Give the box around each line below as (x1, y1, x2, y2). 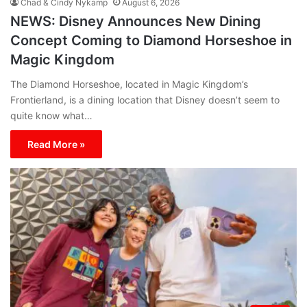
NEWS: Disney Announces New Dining (10, 13, 261, 30)
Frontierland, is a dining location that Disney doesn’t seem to (10, 94, 280, 106)
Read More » (27, 138, 85, 151)
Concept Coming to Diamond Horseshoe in (10, 32, 292, 49)
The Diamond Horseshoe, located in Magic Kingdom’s (10, 78, 248, 90)
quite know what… (10, 110, 93, 122)
